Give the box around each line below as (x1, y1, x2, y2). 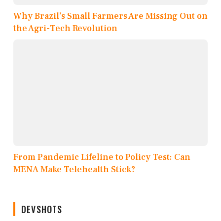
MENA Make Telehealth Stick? (13, 164, 135, 176)
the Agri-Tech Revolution (13, 23, 117, 35)
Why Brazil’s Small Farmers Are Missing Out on (13, 10, 208, 22)
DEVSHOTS (21, 203, 63, 216)
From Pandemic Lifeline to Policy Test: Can (13, 151, 190, 163)
